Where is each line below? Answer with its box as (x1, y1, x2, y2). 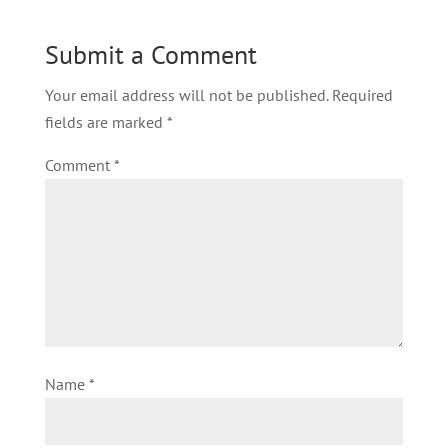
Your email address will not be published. (44, 85, 328, 105)
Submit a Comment (44, 38, 257, 71)
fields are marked (44, 112, 167, 132)
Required (331, 85, 393, 105)
